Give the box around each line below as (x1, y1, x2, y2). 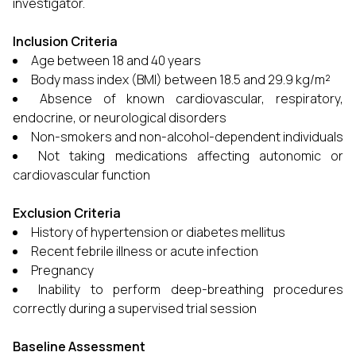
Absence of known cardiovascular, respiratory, (39, 90, 344, 107)
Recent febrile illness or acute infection (31, 242, 258, 260)
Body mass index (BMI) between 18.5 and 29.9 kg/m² (31, 71, 331, 88)
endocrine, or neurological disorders (13, 109, 226, 126)
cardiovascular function (13, 166, 150, 184)
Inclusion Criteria (13, 33, 118, 50)
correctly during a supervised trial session (13, 300, 257, 317)
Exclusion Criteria (13, 204, 121, 222)
